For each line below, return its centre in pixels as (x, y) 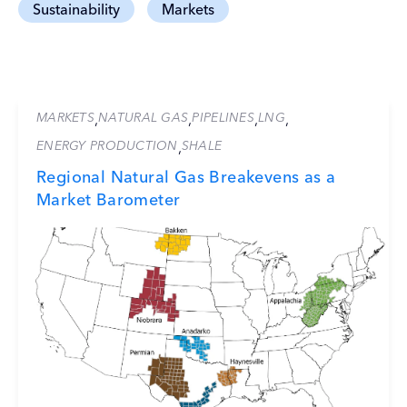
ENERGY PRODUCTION (107, 145)
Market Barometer (109, 199)
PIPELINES (223, 117)
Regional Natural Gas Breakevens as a (186, 177)
